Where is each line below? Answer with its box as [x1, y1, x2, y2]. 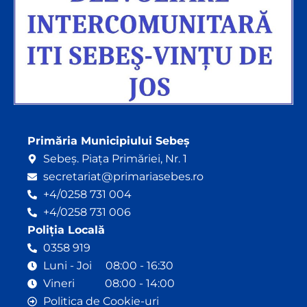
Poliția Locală [27, 223, 105, 236]
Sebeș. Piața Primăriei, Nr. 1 [42, 151, 187, 165]
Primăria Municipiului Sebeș [27, 134, 190, 147]
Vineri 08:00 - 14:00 [42, 276, 175, 290]
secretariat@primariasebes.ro [42, 169, 204, 183]
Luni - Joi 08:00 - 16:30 [42, 258, 173, 272]
